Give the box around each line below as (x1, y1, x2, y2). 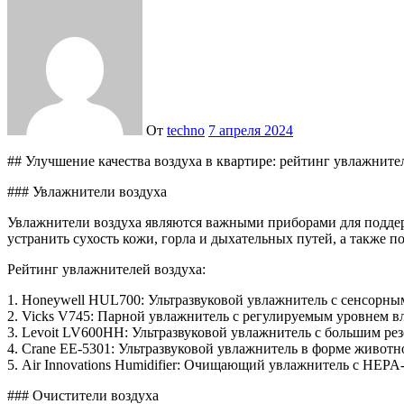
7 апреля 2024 (208, 122, 293, 138)
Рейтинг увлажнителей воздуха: (7, 261, 206, 277)
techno (167, 122, 205, 138)
